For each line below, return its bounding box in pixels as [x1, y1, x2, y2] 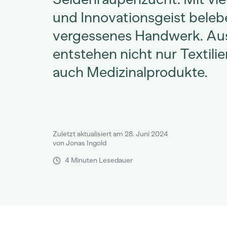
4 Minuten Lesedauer [65, 156, 133, 165]
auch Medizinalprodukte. [53, 63, 208, 81]
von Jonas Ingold [53, 139, 106, 147]
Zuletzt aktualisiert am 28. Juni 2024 [53, 130, 168, 138]
